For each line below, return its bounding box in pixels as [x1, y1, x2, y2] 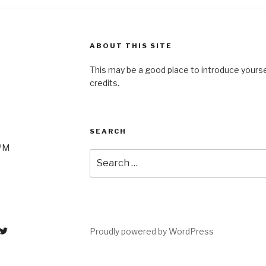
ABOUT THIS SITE [89, 41, 172, 50]
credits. [89, 77, 119, 88]
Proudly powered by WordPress [89, 226, 214, 237]
